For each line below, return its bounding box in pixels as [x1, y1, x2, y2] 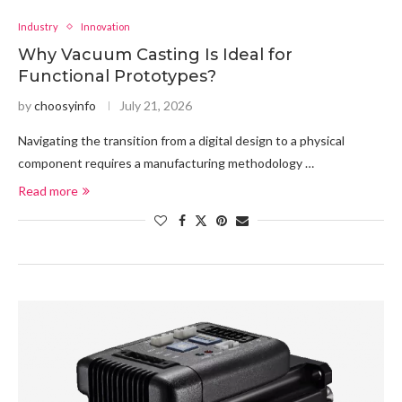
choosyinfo [34, 98, 96, 113]
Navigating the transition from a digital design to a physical [18, 133, 345, 148]
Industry [18, 21, 58, 32]
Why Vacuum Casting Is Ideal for [18, 45, 293, 65]
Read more [18, 183, 78, 198]
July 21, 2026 [119, 98, 192, 113]
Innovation [81, 21, 130, 32]
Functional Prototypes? [18, 66, 216, 86]
